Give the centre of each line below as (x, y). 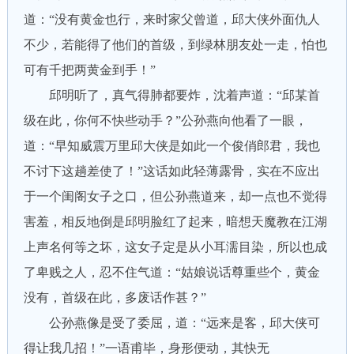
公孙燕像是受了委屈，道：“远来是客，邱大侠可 (171, 323)
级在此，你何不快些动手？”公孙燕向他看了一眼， (165, 121)
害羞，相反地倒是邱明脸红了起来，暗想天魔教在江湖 (175, 222)
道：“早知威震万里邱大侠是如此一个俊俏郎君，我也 (171, 146)
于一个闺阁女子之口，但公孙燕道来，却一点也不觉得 (175, 196)
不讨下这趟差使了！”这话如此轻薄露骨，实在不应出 (171, 171)
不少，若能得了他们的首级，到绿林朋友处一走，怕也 (175, 45)
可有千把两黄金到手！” (89, 70)
